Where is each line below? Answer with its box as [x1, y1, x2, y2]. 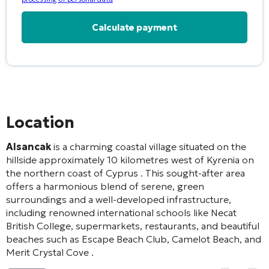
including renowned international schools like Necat [6, 206, 237, 219]
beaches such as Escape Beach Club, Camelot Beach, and [6, 232, 261, 245]
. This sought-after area [141, 166, 245, 179]
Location [6, 112, 74, 132]
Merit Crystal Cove [6, 246, 91, 258]
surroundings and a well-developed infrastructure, [6, 193, 231, 205]
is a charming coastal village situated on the [51, 140, 246, 153]
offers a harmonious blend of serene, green [6, 180, 204, 192]
